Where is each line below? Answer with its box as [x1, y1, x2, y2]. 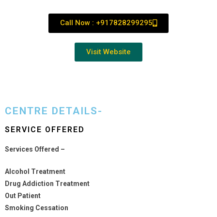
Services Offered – [5, 145, 66, 153]
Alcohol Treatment [5, 167, 65, 175]
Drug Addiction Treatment [5, 179, 90, 187]
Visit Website [86, 47, 131, 56]
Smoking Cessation [5, 203, 68, 212]
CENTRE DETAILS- [5, 105, 103, 117]
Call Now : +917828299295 [60, 18, 153, 27]
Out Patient [5, 191, 41, 200]
